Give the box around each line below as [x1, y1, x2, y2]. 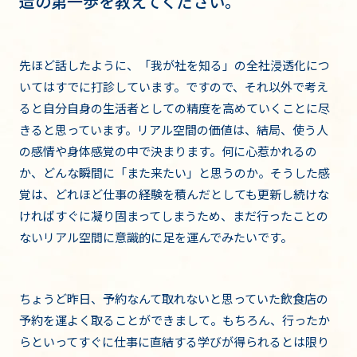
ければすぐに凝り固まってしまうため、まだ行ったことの [19, 206, 328, 224]
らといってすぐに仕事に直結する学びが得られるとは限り [19, 332, 329, 350]
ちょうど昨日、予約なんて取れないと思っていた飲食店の [19, 289, 328, 307]
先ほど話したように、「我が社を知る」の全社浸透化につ [19, 56, 330, 73]
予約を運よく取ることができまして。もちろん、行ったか [19, 311, 330, 328]
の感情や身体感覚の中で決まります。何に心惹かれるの [19, 142, 317, 159]
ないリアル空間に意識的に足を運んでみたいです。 [19, 228, 292, 245]
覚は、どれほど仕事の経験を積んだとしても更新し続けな [19, 185, 329, 202]
